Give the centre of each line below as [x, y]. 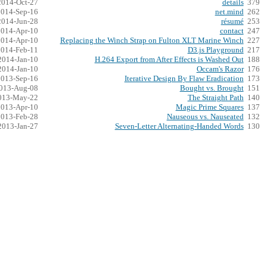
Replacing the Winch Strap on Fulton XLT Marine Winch [152, 41]
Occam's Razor [220, 69]
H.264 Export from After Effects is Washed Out [169, 60]
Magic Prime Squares [209, 108]
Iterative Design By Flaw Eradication [184, 79]
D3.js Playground [215, 50]
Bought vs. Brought [212, 89]
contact [232, 31]
